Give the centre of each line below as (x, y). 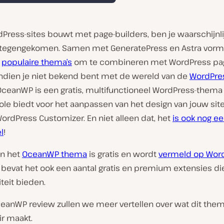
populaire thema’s (37, 62)
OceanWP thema (54, 154)
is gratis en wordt (123, 154)
